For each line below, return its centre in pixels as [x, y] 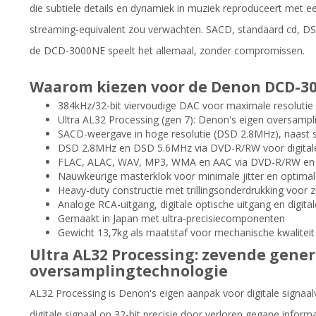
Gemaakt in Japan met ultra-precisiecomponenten [171, 218]
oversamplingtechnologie [129, 271]
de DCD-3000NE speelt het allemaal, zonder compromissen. [167, 50]
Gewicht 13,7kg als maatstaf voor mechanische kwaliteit [186, 232]
